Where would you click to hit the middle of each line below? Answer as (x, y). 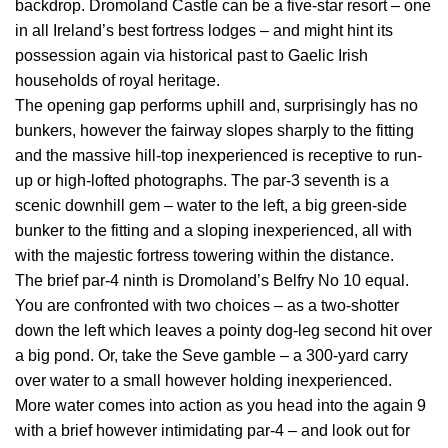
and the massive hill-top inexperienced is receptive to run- (218, 156)
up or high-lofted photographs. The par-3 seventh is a (202, 181)
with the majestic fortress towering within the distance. (204, 256)
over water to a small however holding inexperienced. (203, 381)
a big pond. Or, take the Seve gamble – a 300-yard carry (211, 356)
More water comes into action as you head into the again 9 (220, 406)
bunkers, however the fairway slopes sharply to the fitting (214, 131)
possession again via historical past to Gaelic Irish (191, 56)
